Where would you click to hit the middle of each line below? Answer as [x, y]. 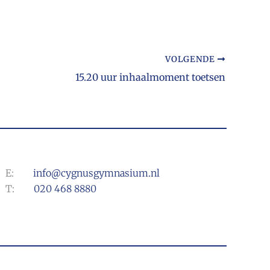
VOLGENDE [191, 59]
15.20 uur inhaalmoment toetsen [150, 77]
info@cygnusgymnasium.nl [97, 173]
